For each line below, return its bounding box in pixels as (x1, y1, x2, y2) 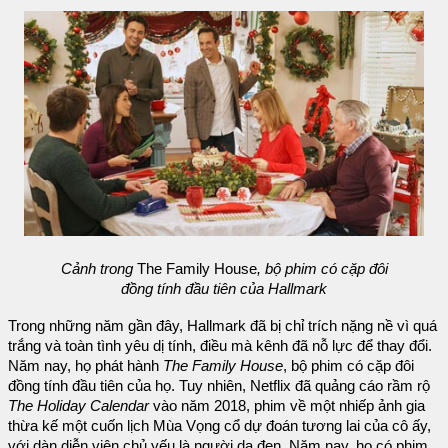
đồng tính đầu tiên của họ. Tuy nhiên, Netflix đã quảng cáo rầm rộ (8, 378, 430, 395)
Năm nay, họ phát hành (8, 358, 163, 375)
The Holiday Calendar (8, 398, 149, 415)
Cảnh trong (60, 260, 133, 277)
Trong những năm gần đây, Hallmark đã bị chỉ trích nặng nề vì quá (8, 318, 437, 335)
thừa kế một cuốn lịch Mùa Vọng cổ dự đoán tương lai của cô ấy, (8, 418, 431, 435)
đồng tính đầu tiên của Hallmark (121, 280, 327, 297)
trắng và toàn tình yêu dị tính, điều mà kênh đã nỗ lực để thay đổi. (8, 338, 432, 355)
